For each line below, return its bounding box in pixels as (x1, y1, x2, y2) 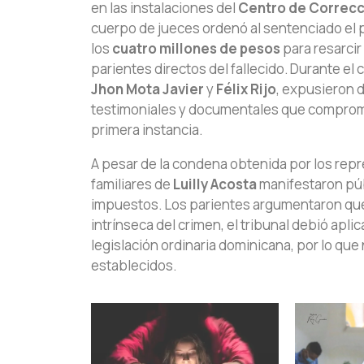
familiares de (91, 174, 173, 193)
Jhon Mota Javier (91, 79, 204, 98)
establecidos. (91, 255, 176, 275)
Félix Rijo (216, 79, 276, 98)
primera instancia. (91, 119, 202, 139)
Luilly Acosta (173, 174, 257, 193)
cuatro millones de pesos (112, 38, 280, 58)
